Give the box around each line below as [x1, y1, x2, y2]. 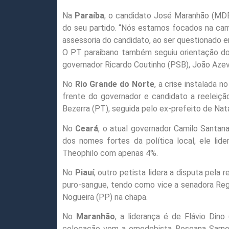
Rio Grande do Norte [75, 79, 154, 89]
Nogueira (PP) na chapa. [62, 192, 148, 202]
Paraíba [74, 10, 104, 20]
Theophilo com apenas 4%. [62, 148, 158, 158]
